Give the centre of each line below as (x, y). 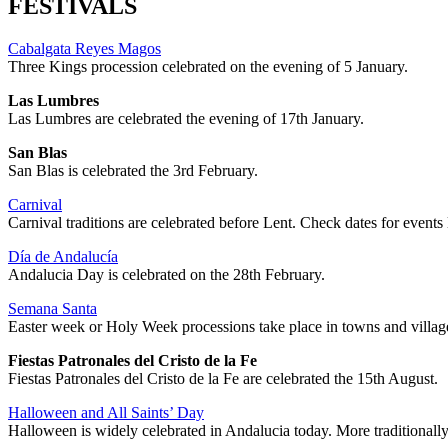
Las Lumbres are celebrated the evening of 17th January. (186, 118)
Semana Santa (52, 308)
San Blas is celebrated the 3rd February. (133, 170)
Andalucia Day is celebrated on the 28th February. (166, 274)
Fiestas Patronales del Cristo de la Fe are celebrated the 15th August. (223, 378)
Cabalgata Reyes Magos (84, 48)
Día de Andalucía (63, 256)
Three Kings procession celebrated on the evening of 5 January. (208, 66)
